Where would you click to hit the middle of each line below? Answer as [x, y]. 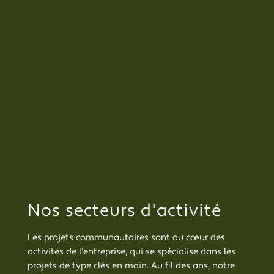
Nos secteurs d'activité [124, 210]
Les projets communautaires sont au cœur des [126, 237]
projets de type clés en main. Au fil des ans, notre [131, 265]
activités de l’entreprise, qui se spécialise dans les [131, 251]
